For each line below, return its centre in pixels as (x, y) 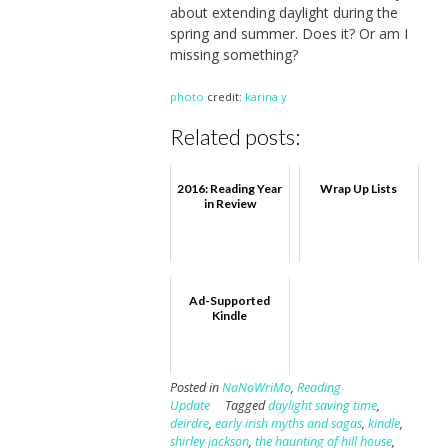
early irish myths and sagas (288, 424)
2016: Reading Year (230, 189)
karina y (265, 96)
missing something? (233, 54)
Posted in (195, 388)
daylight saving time (322, 406)
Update (189, 406)
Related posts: (234, 136)
